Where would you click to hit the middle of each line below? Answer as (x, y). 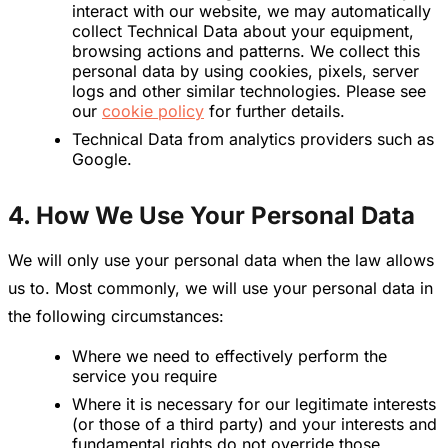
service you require (144, 376)
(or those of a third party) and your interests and (254, 424)
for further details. (274, 111)
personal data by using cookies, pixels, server (245, 71)
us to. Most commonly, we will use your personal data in (220, 288)
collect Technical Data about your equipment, (243, 31)
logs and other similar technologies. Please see (249, 91)
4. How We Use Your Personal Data (211, 216)
